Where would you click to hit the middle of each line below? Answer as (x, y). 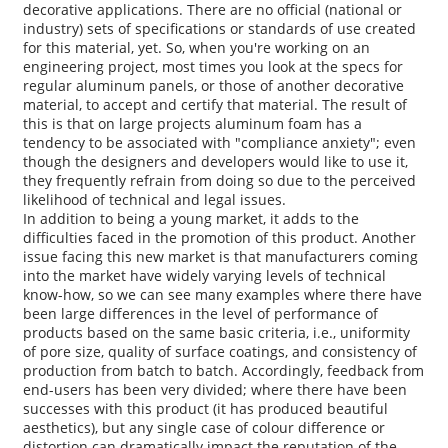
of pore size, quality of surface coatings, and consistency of (219, 352)
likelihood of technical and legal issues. (154, 200)
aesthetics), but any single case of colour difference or (203, 428)
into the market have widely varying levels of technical (204, 276)
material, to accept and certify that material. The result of (214, 105)
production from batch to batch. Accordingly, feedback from (223, 371)
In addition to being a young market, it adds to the (190, 219)
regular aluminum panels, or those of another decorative (213, 86)
